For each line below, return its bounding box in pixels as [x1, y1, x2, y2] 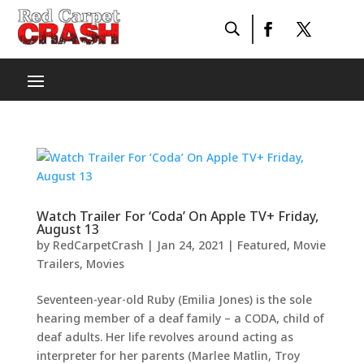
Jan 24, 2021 [156, 237, 224, 253]
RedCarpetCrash [52, 237, 144, 253]
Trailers [36, 256, 80, 271]
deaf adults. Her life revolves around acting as [36, 329, 293, 344]
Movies [85, 256, 124, 271]
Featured [236, 237, 287, 253]
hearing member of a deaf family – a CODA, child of [36, 310, 324, 326]
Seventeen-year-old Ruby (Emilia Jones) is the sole [36, 292, 312, 307]
